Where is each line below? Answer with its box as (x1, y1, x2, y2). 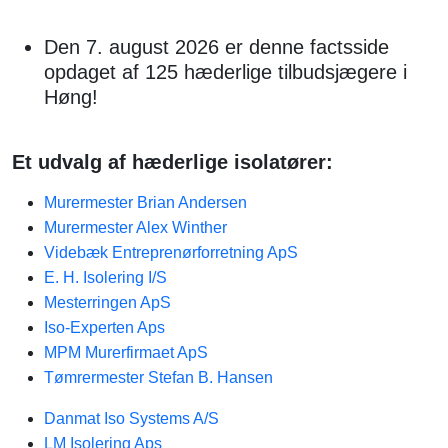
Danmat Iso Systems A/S (44, 410, 219, 427)
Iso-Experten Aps (44, 319, 165, 336)
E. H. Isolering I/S (44, 269, 167, 286)
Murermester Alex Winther (44, 219, 227, 236)
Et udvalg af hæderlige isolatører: (12, 151, 333, 173)
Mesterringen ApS (44, 294, 171, 311)
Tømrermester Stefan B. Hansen (44, 369, 273, 386)
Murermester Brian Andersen (44, 194, 247, 211)
